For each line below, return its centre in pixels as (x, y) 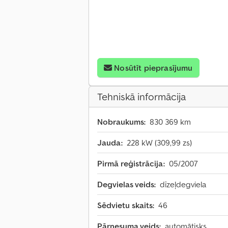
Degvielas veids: (126, 184)
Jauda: (110, 143)
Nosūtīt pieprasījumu (153, 68)
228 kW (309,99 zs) (159, 143)
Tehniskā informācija (141, 97)
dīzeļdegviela (183, 184)
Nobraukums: (121, 122)
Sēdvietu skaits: (126, 205)
